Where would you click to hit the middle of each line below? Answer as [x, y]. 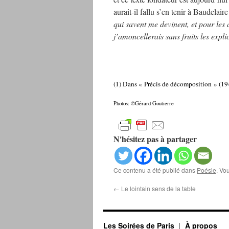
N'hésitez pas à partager [155, 139]
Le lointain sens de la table [158, 188]
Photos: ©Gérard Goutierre [144, 103]
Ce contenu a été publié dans [155, 170]
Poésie [207, 170]
